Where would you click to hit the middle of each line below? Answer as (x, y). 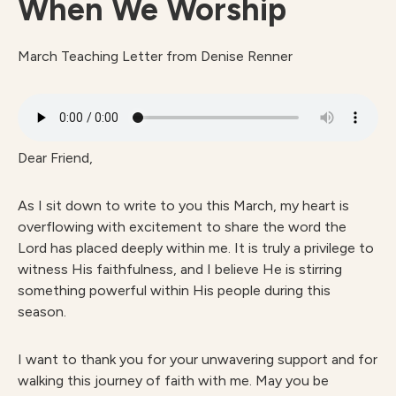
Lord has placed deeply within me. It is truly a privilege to (196, 248)
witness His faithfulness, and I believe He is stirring (180, 269)
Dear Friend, (55, 158)
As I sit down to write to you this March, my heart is (183, 206)
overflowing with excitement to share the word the (182, 227)
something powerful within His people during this (174, 290)
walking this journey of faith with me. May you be (173, 381)
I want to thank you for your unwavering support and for (198, 359)
